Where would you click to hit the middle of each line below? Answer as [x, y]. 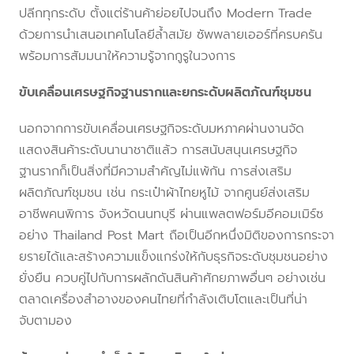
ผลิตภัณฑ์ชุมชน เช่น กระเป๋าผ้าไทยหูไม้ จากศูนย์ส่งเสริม [164, 193]
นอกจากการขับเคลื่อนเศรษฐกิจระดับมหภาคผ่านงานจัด [162, 129]
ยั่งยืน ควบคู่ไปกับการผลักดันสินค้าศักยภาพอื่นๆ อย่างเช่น [172, 279]
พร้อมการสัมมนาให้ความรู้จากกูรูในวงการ [127, 56]
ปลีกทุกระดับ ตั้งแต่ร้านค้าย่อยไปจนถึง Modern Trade [166, 14]
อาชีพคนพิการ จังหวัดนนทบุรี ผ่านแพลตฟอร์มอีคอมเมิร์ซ [171, 215]
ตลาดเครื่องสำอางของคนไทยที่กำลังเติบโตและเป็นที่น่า [163, 300]
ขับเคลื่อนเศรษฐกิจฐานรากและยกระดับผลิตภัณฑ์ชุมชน [165, 93]
